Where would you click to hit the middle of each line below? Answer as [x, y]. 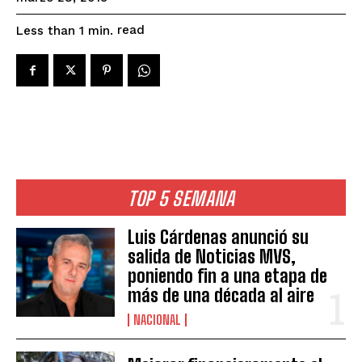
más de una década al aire [221, 296]
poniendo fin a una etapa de [228, 276]
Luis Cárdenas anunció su [219, 238]
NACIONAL [158, 320]
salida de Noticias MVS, [212, 257]
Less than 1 [50, 30]
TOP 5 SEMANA [181, 199]
